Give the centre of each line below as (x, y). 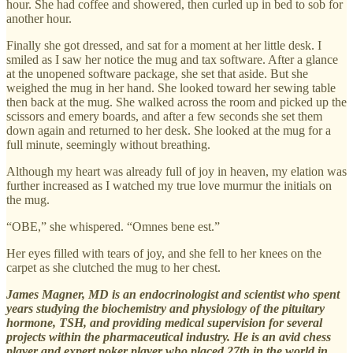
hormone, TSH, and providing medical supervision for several (164, 322)
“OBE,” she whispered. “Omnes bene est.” (113, 226)
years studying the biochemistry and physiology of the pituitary (165, 308)
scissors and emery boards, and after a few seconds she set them (164, 116)
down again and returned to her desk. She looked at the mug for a (169, 130)
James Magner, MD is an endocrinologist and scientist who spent (173, 294)
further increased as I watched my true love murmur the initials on (169, 185)
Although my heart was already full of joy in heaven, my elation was (176, 171)
